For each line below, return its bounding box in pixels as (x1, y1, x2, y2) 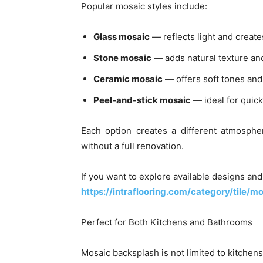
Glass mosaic (93, 31, 150, 42)
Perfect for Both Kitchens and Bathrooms (81, 216, 252, 228)
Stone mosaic (93, 52, 151, 63)
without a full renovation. (81, 140, 184, 151)
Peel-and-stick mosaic (93, 94, 191, 106)
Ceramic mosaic (93, 73, 163, 85)
